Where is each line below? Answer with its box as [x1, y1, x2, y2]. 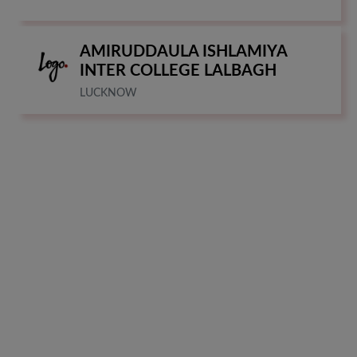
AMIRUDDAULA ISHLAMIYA [80, 43, 287, 60]
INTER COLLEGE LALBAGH [80, 62, 277, 79]
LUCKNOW [80, 87, 137, 99]
